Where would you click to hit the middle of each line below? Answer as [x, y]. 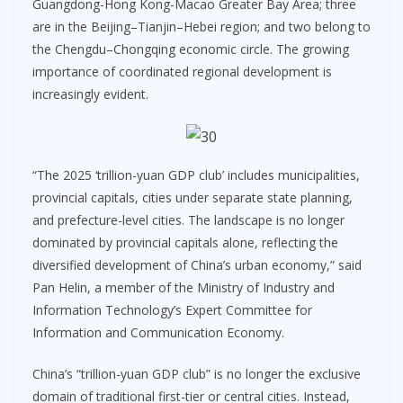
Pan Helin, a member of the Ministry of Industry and [184, 287]
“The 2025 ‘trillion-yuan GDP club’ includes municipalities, [196, 175]
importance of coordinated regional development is [182, 71]
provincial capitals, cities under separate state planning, [193, 197]
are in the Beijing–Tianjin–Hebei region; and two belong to [201, 26]
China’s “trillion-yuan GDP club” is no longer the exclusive [197, 373]
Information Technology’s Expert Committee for [172, 309]
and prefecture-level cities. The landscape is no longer [188, 219]
